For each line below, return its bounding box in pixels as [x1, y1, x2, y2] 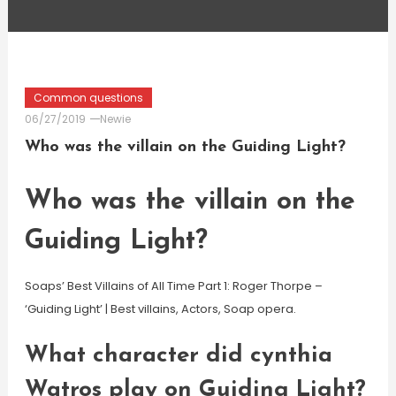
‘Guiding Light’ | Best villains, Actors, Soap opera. [24, 301, 296, 317]
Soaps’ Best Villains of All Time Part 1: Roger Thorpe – [24, 278, 323, 294]
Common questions [33, 90, 143, 105]
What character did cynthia [24, 344, 332, 368]
